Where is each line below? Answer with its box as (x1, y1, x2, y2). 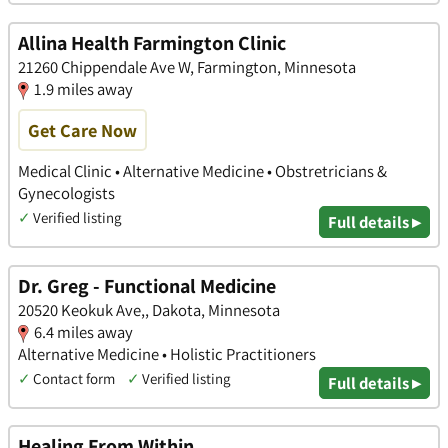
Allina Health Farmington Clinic (18, 29, 286, 56)
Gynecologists (18, 181, 115, 204)
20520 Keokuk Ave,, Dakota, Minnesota (18, 298, 280, 321)
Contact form (33, 368, 115, 388)
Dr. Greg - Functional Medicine (18, 272, 276, 299)
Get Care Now (28, 117, 137, 142)
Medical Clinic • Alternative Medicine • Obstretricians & (18, 159, 387, 182)
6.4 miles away (34, 320, 133, 343)
